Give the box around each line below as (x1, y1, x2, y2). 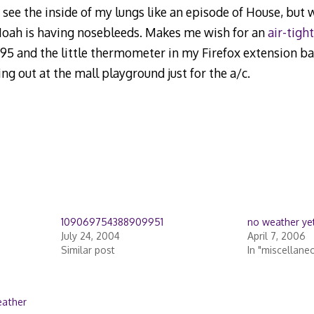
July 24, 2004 (60, 230, 120, 243)
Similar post (60, 244, 115, 257)
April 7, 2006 (247, 230, 306, 243)
